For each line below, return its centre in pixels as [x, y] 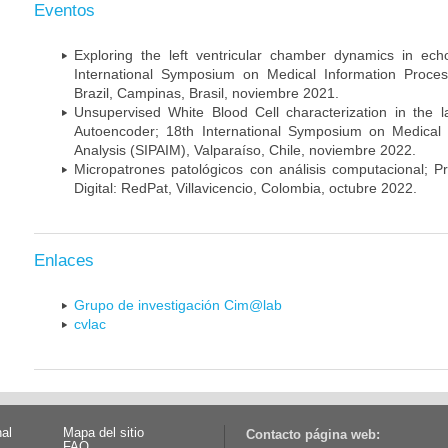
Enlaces [64, 260]
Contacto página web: [312, 435]
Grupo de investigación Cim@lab [178, 304]
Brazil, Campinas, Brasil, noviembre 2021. [206, 92]
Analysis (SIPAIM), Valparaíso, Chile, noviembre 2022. [245, 149]
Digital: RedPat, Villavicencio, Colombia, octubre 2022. [245, 187]
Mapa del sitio [103, 432]
